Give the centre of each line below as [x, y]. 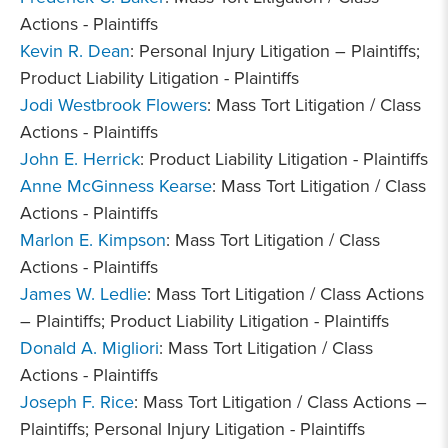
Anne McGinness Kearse [116, 185]
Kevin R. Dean [75, 50]
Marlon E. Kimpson [93, 239]
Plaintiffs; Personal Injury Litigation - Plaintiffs [192, 428]
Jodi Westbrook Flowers [113, 104]
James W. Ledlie [83, 293]
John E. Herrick [80, 158]
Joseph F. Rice [77, 401]
